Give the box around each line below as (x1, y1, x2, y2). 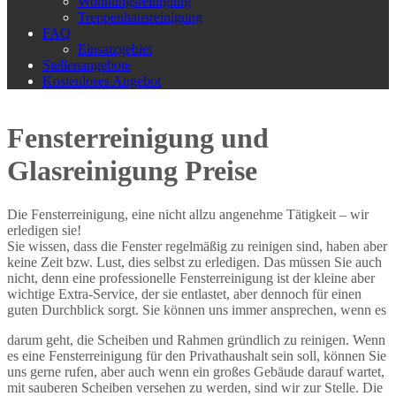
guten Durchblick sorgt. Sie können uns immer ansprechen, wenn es (7, 301, 386, 317)
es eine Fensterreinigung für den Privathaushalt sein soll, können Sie (7, 347, 386, 363)
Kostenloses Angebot (42, 72, 161, 88)
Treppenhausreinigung (78, 9, 202, 25)
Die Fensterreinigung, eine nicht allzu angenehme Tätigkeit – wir (7, 206, 369, 222)
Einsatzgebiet (78, 41, 152, 57)
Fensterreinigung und (7, 122, 269, 155)
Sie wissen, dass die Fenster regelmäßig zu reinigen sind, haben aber (7, 238, 387, 254)
